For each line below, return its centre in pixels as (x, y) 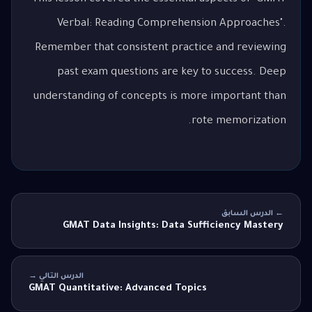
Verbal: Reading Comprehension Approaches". (172, 24)
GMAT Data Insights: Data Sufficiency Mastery (173, 226)
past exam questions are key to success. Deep (172, 72)
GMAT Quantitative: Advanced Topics (118, 289)
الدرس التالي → (56, 277)
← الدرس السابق (252, 214)
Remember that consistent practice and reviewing (161, 48)
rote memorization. (239, 121)
